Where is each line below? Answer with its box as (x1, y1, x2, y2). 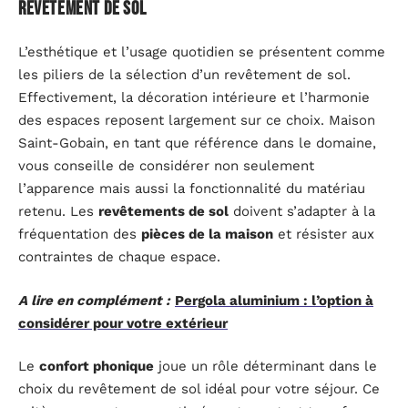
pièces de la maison (141, 226, 273, 243)
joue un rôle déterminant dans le (154, 358, 377, 375)
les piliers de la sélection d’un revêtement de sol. (18, 66, 351, 84)
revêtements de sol (98, 203, 229, 220)
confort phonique (39, 358, 154, 375)
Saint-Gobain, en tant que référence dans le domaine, (18, 135, 376, 152)
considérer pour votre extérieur (18, 314, 228, 331)
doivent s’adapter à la (229, 203, 375, 220)
